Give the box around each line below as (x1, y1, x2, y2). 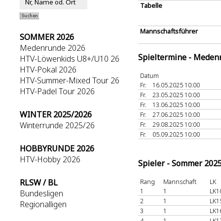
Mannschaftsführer (140, 27, 198, 36)
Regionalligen (20, 199, 67, 210)
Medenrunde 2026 (20, 42, 85, 53)
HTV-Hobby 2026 (20, 154, 80, 165)
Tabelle (140, 1, 162, 10)
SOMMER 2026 (20, 32, 74, 42)
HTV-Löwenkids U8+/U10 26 (20, 53, 119, 64)
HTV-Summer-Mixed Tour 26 (20, 75, 119, 86)
